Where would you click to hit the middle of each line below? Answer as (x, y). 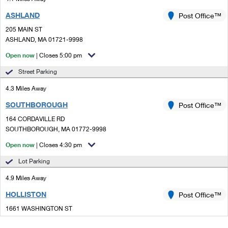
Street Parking (38, 72)
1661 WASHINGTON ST (39, 208)
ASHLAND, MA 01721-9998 (44, 39)
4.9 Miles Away (26, 178)
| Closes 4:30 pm (59, 145)
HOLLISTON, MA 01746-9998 (47, 219)
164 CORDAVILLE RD (35, 119)
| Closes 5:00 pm (59, 55)
